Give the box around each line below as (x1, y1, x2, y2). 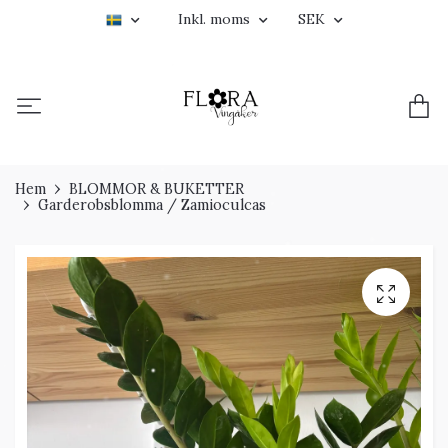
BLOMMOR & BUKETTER (69, 180, 244, 199)
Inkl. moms (177, 10, 254, 28)
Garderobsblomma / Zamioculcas (38, 196, 266, 215)
